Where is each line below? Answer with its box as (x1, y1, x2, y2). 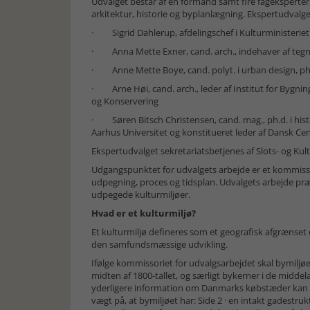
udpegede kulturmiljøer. (91, 188, 190, 201)
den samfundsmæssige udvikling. (91, 238, 228, 250)
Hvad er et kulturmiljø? (91, 207, 196, 219)
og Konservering (91, 95, 158, 107)
